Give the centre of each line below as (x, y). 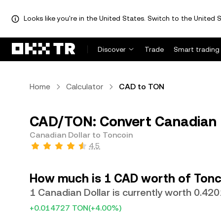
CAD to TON (142, 87)
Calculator (85, 87)
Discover (112, 49)
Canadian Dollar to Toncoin (81, 135)
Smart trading (197, 49)
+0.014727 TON (59, 208)
